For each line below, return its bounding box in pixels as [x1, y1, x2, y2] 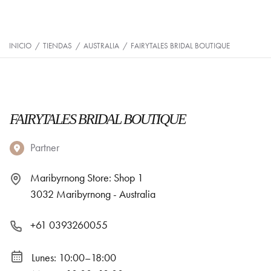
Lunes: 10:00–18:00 [31, 251, 116, 265]
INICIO [9, 41, 31, 50]
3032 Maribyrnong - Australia [30, 188, 155, 201]
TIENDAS [43, 41, 72, 50]
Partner [30, 141, 59, 154]
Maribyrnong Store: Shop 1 [30, 171, 143, 184]
